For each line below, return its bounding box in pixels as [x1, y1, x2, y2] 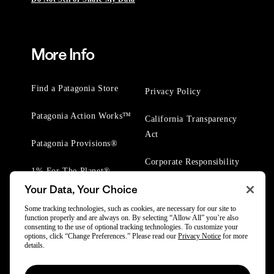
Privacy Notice [178, 232, 221, 240]
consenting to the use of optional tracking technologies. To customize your [24, 223, 238, 231]
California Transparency [145, 114, 237, 124]
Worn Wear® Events [31, 194, 109, 203]
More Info [31, 45, 94, 64]
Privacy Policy [145, 87, 201, 96]
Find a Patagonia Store [31, 84, 119, 93]
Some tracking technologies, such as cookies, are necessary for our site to [24, 204, 236, 213]
